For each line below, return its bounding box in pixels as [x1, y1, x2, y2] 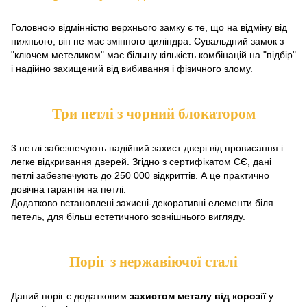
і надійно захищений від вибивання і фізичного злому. [11, 63, 253, 74]
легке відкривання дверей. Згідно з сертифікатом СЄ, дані [11, 156, 271, 167]
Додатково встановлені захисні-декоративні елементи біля [11, 197, 273, 208]
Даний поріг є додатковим [11, 291, 130, 302]
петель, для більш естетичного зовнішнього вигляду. [11, 211, 245, 222]
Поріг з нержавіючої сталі [69, 254, 238, 270]
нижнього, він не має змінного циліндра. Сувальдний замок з [11, 36, 284, 47]
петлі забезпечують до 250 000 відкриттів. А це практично [11, 170, 269, 181]
